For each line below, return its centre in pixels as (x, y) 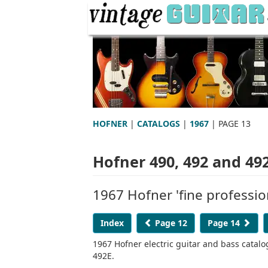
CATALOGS (159, 123)
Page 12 (170, 223)
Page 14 (225, 223)
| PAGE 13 (230, 123)
